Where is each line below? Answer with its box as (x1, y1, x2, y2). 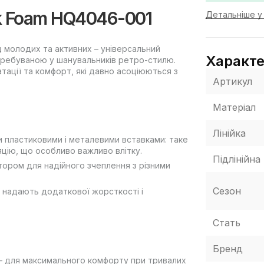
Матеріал (212, 101, 256, 113)
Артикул (212, 75, 252, 87)
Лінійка (212, 127, 246, 139)
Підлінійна (212, 153, 260, 165)
